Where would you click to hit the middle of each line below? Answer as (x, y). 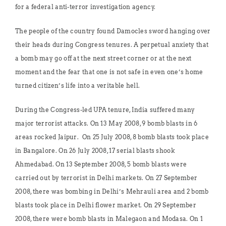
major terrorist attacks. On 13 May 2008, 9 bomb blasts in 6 (106, 123)
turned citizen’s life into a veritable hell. (78, 86)
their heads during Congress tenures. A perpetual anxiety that (112, 45)
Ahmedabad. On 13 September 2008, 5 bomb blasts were (101, 164)
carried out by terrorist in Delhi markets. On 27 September (106, 178)
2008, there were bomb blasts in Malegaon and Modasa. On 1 (109, 219)
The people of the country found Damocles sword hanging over (113, 31)
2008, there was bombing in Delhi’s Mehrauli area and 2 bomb (112, 191)
